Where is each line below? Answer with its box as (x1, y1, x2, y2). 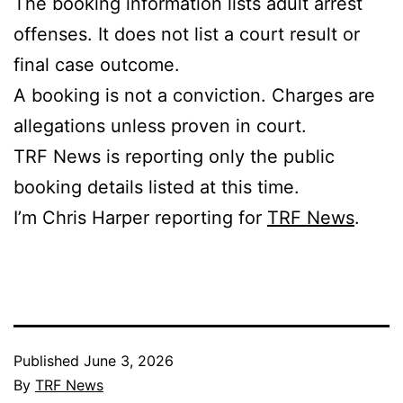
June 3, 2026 (84, 351, 174, 370)
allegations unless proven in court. (13, 114, 307, 137)
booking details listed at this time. (13, 175, 300, 198)
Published (13, 351, 84, 370)
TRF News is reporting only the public (13, 145, 335, 167)
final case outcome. (13, 53, 180, 76)
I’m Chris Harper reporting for (13, 206, 267, 228)
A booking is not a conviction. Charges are (13, 84, 375, 106)
